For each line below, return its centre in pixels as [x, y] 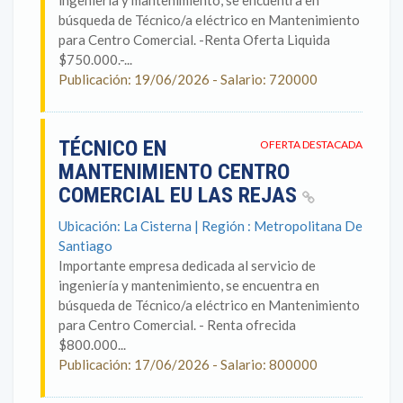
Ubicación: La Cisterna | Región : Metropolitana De [210, 226]
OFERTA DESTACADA [311, 144]
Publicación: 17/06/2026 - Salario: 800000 [188, 364]
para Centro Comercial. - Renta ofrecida [177, 325]
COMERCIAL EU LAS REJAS [180, 195]
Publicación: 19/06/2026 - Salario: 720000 [188, 79]
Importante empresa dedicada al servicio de [187, 265]
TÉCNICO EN [112, 148]
